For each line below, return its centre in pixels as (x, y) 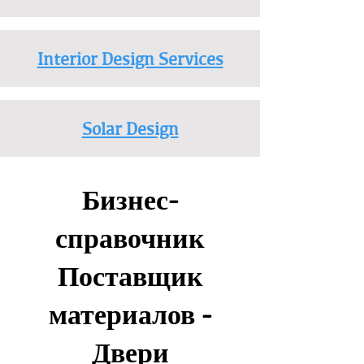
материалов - (130, 314)
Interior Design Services (130, 58)
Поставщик (130, 276)
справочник (130, 238)
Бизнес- (130, 200)
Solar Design (130, 128)
